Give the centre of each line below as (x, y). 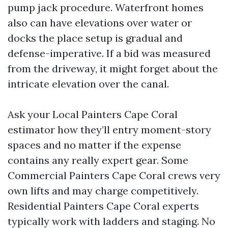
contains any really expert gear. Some (98, 160)
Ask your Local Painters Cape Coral (93, 114)
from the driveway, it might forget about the (113, 68)
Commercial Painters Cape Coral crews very (114, 175)
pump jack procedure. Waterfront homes (106, 7)
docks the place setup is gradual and (95, 38)
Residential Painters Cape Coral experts (103, 206)
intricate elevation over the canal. (88, 84)
